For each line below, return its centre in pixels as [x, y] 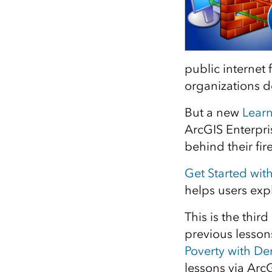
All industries [197, 9]
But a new [213, 112]
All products [119, 24]
